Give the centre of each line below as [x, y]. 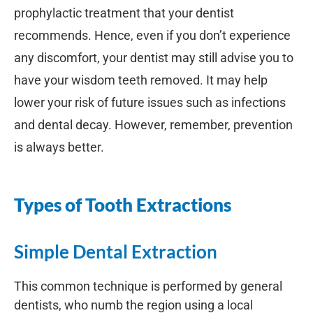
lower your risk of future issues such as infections [150, 102]
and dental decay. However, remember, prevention [153, 124]
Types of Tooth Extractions [123, 204]
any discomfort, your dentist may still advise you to [154, 57]
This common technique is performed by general [148, 286]
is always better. [59, 147]
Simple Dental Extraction [116, 251]
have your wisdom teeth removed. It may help [141, 80]
